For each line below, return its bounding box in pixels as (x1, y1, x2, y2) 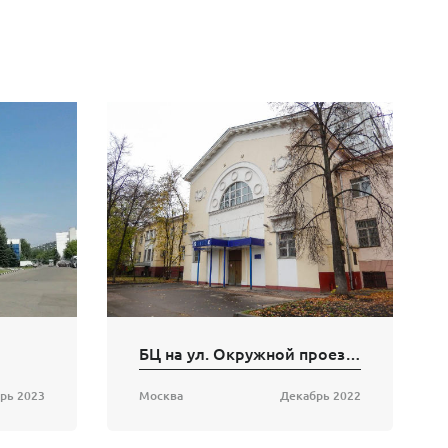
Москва (139, 387, 183, 405)
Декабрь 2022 (280, 387, 361, 405)
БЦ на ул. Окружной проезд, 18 (345, 342, 361, 365)
